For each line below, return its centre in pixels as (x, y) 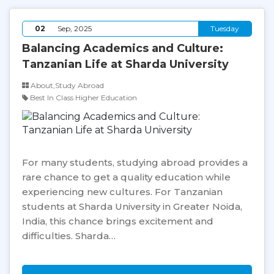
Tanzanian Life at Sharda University (125, 64)
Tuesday (225, 28)
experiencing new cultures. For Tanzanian (122, 191)
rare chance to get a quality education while (126, 177)
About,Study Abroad (66, 85)
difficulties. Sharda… (69, 235)
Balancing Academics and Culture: (123, 48)
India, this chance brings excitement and (118, 221)
